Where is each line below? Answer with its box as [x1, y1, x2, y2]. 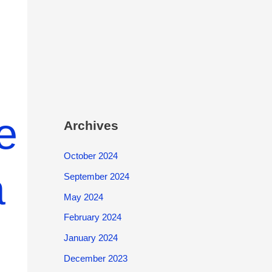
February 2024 [63, 212, 121, 223]
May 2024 [63, 191, 103, 202]
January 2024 [63, 233, 118, 243]
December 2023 [63, 253, 127, 263]
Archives [63, 118, 118, 132]
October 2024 [63, 151, 118, 161]
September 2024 [63, 171, 129, 182]
